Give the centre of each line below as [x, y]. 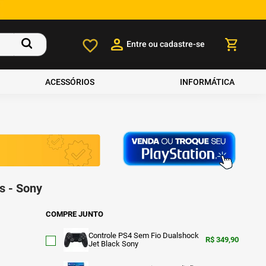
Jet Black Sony [113, 244]
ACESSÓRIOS [70, 82]
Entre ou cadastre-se [165, 44]
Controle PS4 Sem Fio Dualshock [143, 236]
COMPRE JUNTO [74, 214]
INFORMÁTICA [207, 82]
